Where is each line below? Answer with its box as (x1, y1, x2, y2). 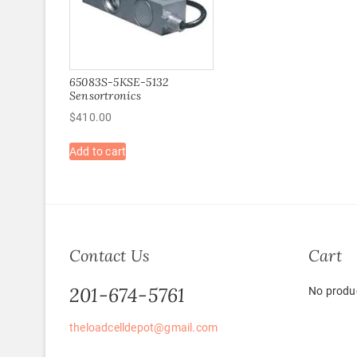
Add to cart (69, 144, 127, 158)
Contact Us (69, 245, 150, 266)
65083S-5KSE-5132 (69, 74, 169, 89)
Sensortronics (69, 88, 142, 103)
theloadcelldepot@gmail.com (69, 321, 218, 335)
